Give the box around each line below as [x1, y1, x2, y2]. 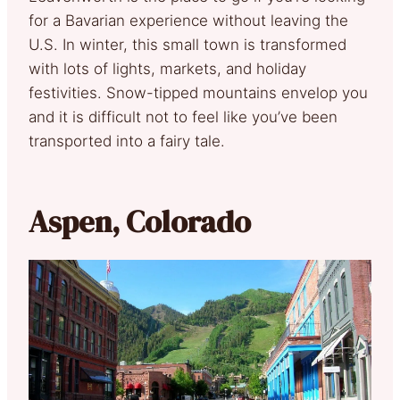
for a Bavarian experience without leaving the [29, 12, 348, 30]
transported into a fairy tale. [29, 132, 225, 151]
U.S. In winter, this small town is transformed [29, 36, 346, 54]
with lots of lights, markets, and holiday [29, 60, 306, 79]
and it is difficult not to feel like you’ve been [29, 108, 337, 127]
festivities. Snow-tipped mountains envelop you [29, 84, 368, 103]
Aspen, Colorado [29, 201, 251, 243]
